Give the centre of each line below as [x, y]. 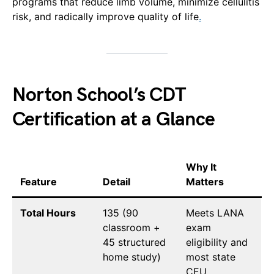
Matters [205, 181]
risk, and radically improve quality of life [106, 16]
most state [211, 257]
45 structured [134, 242]
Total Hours [48, 213]
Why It [201, 167]
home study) [132, 257]
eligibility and [217, 242]
